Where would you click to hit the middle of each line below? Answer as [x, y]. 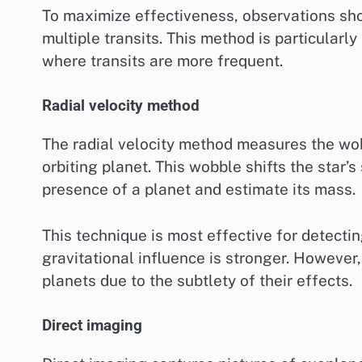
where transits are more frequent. [162, 60]
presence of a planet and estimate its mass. [199, 189]
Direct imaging [92, 326]
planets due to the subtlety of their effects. [197, 280]
